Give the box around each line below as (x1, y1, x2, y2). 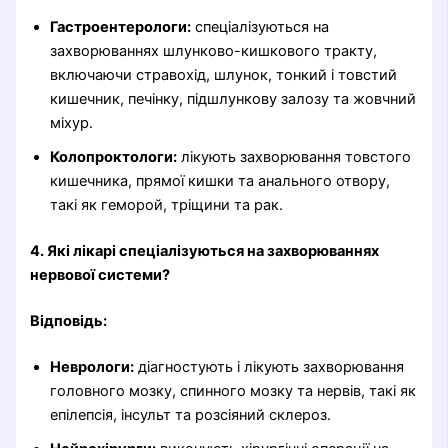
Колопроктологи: (50, 148, 178, 167)
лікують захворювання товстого (177, 148, 412, 167)
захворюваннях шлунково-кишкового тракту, (50, 42, 378, 61)
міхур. (50, 114, 94, 133)
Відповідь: (30, 312, 108, 331)
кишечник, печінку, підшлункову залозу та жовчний (50, 90, 417, 109)
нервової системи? (30, 266, 171, 285)
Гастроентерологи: (50, 18, 192, 37)
